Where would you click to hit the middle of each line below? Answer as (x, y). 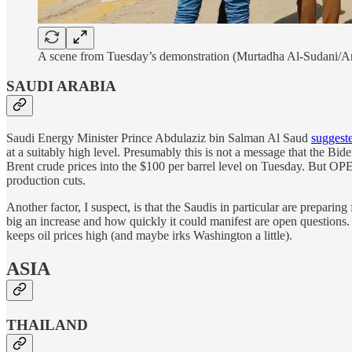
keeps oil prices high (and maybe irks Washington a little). (149, 235)
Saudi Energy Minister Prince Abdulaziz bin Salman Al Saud (159, 138)
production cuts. (46, 180)
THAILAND (47, 324)
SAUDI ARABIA (61, 86)
